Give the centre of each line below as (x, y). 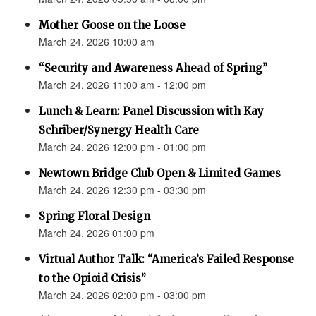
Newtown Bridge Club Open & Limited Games (160, 174)
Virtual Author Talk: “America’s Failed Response (166, 260)
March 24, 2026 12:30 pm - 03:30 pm (122, 190)
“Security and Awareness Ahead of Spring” (153, 68)
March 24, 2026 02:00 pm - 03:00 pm (122, 295)
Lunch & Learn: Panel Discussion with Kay (151, 111)
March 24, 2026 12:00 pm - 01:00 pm (122, 147)
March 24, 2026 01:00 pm (97, 233)
